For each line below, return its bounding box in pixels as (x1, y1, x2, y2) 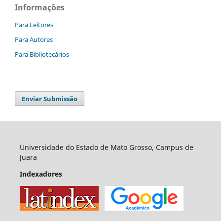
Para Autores (15, 35, 53, 44)
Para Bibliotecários (15, 50, 69, 59)
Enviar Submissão (22, 94, 78, 104)
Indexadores (19, 169, 62, 179)
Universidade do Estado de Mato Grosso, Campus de (19, 143, 193, 152)
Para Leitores (15, 20, 53, 30)
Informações (15, 2, 65, 13)
